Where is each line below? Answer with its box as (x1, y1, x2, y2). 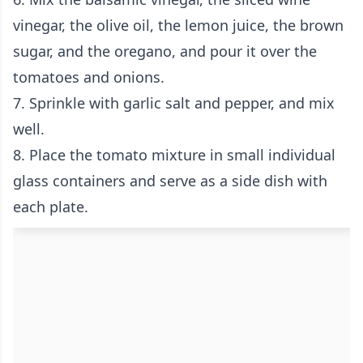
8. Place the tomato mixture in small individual (13, 145, 335, 165)
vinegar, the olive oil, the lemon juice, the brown (13, 15, 344, 36)
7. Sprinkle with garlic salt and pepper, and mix (13, 93, 335, 113)
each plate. (13, 197, 88, 217)
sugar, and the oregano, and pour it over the (13, 41, 317, 62)
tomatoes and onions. (13, 67, 164, 88)
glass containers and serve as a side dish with (13, 171, 327, 191)
